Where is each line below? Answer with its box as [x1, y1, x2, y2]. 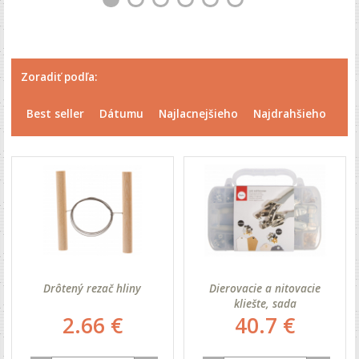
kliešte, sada [233, 295, 296, 311]
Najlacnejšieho [159, 105, 239, 121]
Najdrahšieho [253, 105, 327, 121]
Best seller [26, 105, 85, 121]
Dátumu [99, 105, 144, 121]
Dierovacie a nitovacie [209, 280, 321, 296]
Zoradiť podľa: [21, 68, 98, 84]
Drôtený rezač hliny [43, 280, 142, 296]
